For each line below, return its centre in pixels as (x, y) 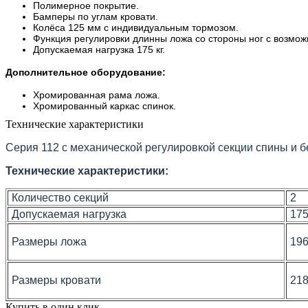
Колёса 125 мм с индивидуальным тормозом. (136, 27)
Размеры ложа (48, 241)
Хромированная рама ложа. (97, 95)
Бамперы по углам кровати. (96, 16)
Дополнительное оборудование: (86, 72)
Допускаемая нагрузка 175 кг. (99, 49)
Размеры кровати (55, 280)
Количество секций (59, 197)
